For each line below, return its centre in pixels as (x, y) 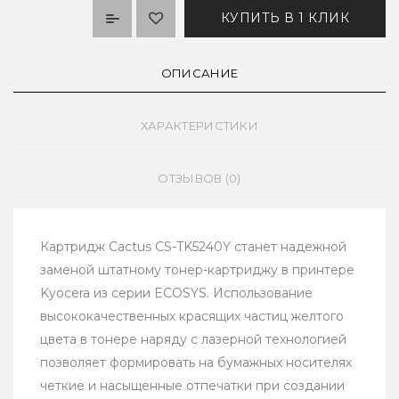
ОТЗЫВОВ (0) (199, 179)
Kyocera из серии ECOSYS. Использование (176, 293)
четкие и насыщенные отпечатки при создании (192, 386)
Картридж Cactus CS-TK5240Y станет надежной (193, 247)
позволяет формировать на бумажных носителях (196, 363)
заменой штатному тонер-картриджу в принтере (197, 270)
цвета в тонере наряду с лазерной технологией (193, 340)
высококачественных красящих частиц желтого (192, 317)
